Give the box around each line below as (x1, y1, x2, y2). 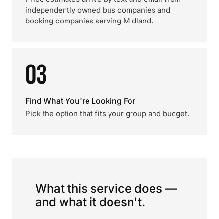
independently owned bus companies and (25, 5, 170, 15)
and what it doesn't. (35, 195, 145, 209)
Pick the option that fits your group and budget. (25, 109, 189, 118)
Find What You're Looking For (25, 96, 135, 106)
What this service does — (35, 181, 177, 196)
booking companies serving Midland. (25, 16, 153, 25)
